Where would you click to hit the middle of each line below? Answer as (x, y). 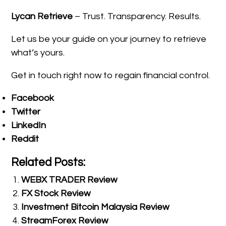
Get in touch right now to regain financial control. (111, 76)
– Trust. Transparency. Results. (137, 17)
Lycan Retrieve (42, 17)
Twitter (26, 112)
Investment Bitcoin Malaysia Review (95, 207)
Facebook (33, 98)
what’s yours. (38, 53)
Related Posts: (48, 163)
